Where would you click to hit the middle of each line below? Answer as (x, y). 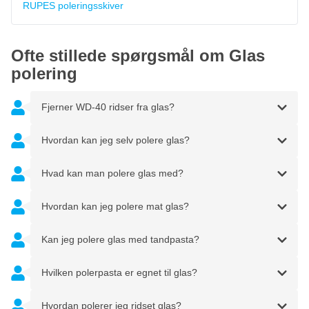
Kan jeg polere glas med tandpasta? (120, 239)
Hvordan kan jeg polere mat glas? (115, 206)
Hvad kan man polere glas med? (112, 173)
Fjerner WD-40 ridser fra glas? (108, 107)
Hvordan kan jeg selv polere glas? (116, 140)
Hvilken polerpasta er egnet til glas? (119, 272)
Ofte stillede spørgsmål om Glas (138, 56)
